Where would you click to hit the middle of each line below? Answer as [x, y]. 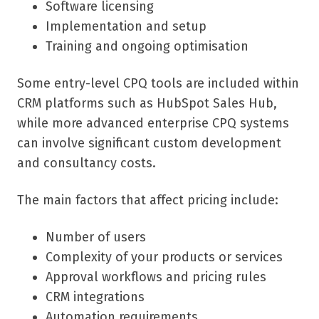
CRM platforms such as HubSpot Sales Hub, [147, 104]
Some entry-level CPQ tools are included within [158, 84]
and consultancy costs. [87, 163]
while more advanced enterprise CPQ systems [153, 124]
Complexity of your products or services [164, 257]
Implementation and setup [126, 27]
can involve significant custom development [149, 143]
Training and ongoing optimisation [147, 47]
